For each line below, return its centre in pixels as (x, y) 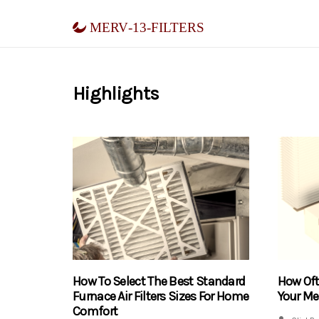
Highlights (116, 94)
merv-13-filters (145, 25)
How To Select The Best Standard (159, 282)
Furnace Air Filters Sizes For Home (161, 297)
